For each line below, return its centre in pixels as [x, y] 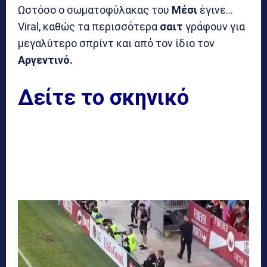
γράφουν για [214, 26]
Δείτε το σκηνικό [103, 97]
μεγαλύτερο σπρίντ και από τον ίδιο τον [116, 43]
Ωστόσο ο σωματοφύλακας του [95, 10]
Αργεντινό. [45, 60]
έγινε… [215, 10]
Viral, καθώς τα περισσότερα [89, 26]
